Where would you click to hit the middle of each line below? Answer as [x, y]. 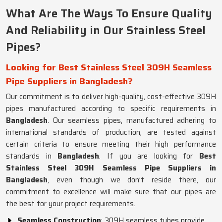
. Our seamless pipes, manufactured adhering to [132, 120]
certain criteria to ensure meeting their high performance [111, 144]
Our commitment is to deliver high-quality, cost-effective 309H [111, 97]
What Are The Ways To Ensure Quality [109, 13]
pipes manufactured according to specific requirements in [111, 109]
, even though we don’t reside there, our [132, 180]
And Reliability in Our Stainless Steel [106, 30]
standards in [32, 156]
